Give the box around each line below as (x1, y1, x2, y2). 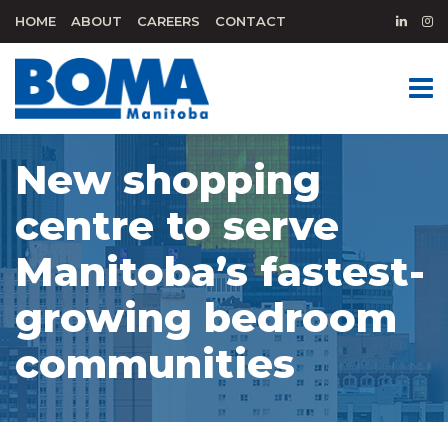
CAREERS (137, 13, 200, 29)
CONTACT (215, 13, 286, 29)
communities (15, 339, 295, 388)
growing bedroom (15, 293, 397, 342)
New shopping (15, 155, 321, 204)
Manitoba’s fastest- (15, 247, 425, 296)
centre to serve (15, 201, 339, 250)
